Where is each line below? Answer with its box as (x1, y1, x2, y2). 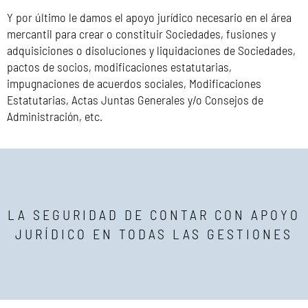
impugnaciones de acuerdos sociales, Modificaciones (7, 75, 261, 91)
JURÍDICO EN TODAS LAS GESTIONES (15, 225, 293, 242)
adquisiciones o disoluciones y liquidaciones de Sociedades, (7, 42, 296, 58)
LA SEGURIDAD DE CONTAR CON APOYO (8, 206, 300, 223)
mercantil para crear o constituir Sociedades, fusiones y (7, 25, 276, 41)
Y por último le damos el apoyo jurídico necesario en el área (7, 9, 291, 25)
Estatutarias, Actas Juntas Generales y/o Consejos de (7, 91, 263, 107)
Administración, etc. (7, 108, 102, 124)
